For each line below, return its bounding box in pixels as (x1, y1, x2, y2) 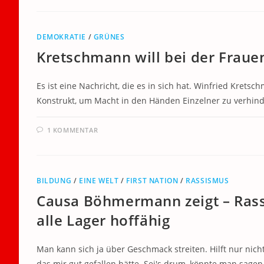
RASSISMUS (186, 176, 229, 186)
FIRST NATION (126, 176, 179, 186)
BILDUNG (37, 176, 72, 186)
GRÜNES (93, 32, 125, 42)
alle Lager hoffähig (37, 210, 170, 230)
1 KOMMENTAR (47, 126, 98, 134)
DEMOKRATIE (37, 32, 86, 42)
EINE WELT (79, 176, 119, 186)
